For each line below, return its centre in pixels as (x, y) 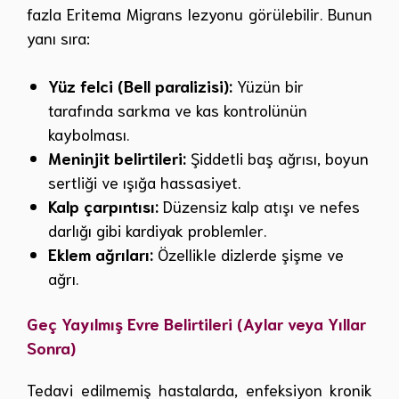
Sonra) (51, 348)
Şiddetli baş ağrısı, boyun (277, 158)
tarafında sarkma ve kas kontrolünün (178, 110)
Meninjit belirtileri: (117, 158)
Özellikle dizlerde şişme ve (248, 254)
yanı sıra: (58, 38)
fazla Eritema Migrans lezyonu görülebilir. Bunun (199, 14)
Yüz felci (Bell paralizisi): (140, 86)
